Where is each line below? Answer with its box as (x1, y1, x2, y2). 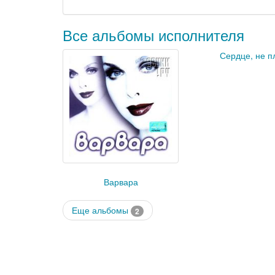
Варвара (103, 176, 138, 188)
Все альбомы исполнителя (63, 24, 244, 45)
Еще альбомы (72, 204, 131, 217)
